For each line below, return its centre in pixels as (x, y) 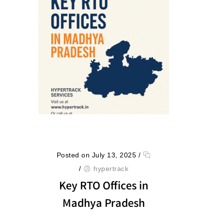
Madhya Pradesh (104, 205)
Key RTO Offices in (104, 187)
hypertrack (111, 169)
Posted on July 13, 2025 (96, 155)
